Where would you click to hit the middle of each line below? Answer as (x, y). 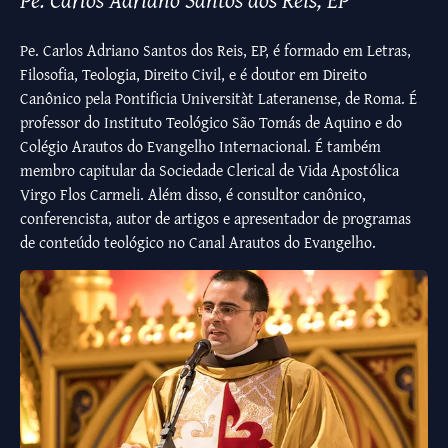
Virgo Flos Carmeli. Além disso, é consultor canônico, (193, 194)
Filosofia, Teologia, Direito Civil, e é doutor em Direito (193, 74)
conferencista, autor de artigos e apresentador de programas (215, 218)
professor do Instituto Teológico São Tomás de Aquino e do (211, 122)
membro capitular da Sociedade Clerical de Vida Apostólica (209, 170)
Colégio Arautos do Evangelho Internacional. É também (200, 146)
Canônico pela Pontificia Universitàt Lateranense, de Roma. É (218, 98)
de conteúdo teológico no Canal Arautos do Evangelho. (198, 242)
